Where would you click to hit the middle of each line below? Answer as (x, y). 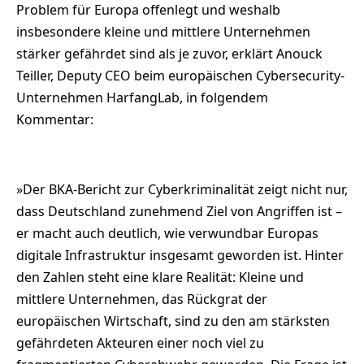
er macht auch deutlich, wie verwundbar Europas (167, 233)
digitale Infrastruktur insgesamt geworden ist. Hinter (180, 255)
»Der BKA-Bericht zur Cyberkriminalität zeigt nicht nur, (182, 189)
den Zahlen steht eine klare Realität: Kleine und (160, 277)
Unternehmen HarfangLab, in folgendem (142, 97)
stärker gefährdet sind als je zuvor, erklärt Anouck (169, 53)
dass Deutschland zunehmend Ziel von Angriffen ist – (179, 211)
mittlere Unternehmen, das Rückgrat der (142, 299)
